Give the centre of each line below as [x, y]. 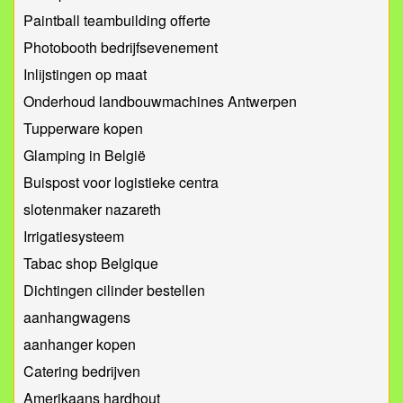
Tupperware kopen [83, 129]
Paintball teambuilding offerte [117, 21]
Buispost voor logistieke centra [121, 183]
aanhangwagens [77, 318]
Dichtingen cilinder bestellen [114, 291]
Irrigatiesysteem [74, 237]
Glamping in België [85, 156]
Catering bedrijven [82, 372]
